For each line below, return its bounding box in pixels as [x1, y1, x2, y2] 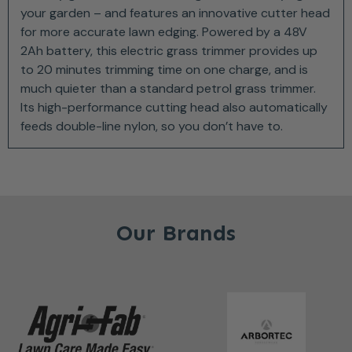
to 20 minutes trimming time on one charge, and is [20, 60, 308, 78]
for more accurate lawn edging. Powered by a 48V [20, 23, 307, 40]
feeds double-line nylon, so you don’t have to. [20, 117, 283, 134]
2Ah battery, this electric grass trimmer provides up [20, 42, 317, 59]
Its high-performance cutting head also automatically [20, 98, 328, 115]
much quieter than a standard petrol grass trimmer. [20, 79, 316, 97]
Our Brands [116, 219, 236, 246]
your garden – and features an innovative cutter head [20, 4, 330, 21]
